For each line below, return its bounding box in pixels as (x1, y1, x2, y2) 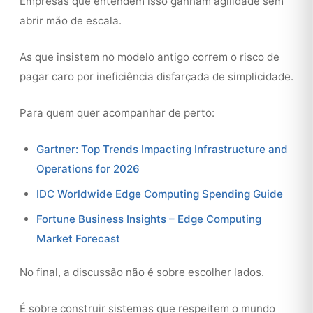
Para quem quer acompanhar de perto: (20, 106, 214, 119)
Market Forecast (36, 232, 120, 245)
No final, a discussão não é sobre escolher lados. (20, 265, 264, 279)
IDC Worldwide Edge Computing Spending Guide (36, 187, 283, 201)
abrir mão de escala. (20, 14, 122, 27)
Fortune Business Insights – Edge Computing (36, 212, 261, 226)
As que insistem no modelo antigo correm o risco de (20, 50, 279, 64)
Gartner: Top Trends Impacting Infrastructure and (36, 143, 288, 156)
